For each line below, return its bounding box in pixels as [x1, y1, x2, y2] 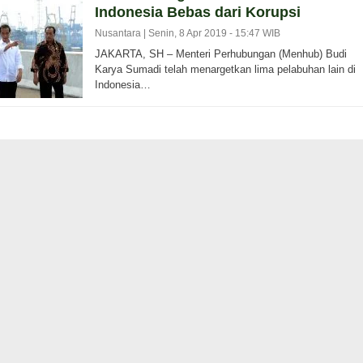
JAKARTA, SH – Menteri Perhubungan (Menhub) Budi [94, 48, 347, 60]
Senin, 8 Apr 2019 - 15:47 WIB [147, 28, 280, 39]
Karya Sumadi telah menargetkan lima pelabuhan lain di [94, 63, 356, 75]
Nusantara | [94, 28, 148, 39]
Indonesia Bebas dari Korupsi [94, 4, 301, 20]
